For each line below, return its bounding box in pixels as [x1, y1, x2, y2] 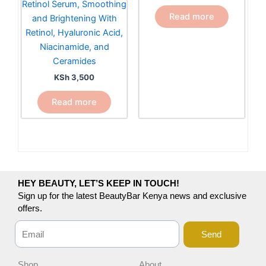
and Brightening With [31, 12, 117, 24]
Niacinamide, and [39, 41, 109, 52]
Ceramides [52, 55, 96, 66]
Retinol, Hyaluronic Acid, [26, 27, 123, 38]
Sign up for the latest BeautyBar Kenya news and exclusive [18, 191, 246, 201]
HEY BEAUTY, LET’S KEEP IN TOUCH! [18, 178, 179, 188]
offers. [18, 203, 42, 213]
